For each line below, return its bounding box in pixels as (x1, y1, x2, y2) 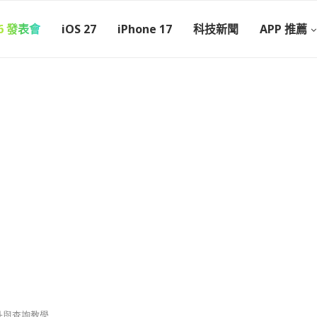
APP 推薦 (260, 21, 307, 37)
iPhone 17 (117, 21, 172, 37)
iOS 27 (62, 21, 96, 37)
